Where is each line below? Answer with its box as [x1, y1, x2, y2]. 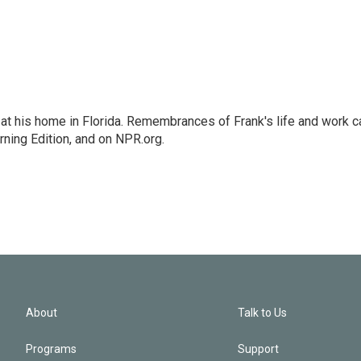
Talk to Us [238, 306, 288, 320]
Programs [26, 342, 77, 356]
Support [238, 342, 280, 356]
